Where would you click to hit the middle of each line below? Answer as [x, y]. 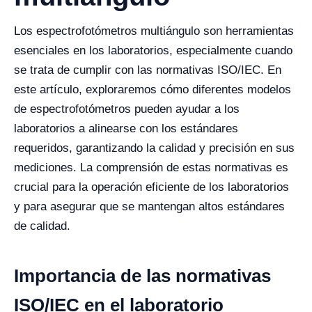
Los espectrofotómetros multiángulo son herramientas [154, 31]
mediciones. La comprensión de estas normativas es [151, 167]
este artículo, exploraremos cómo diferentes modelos [153, 89]
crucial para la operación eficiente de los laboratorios [151, 187]
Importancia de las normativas [142, 276]
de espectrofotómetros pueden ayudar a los [127, 109]
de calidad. [42, 226]
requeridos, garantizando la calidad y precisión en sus [154, 148]
